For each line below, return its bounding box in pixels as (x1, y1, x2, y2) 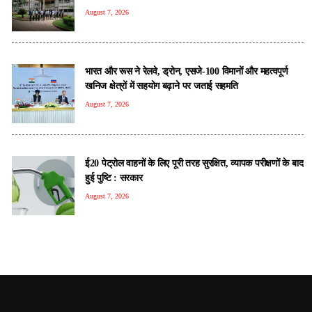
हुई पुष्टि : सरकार (85, 171, 143, 183)
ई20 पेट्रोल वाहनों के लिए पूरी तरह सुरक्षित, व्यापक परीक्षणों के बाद (85, 157, 304, 169)
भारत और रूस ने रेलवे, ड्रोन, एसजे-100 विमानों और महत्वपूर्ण (85, 65, 288, 77)
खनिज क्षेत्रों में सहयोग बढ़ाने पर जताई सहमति (85, 79, 238, 91)
